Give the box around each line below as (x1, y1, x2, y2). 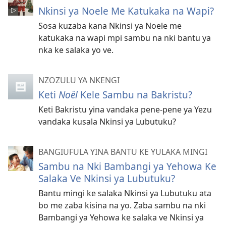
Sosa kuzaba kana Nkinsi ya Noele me (38, 20, 182, 32)
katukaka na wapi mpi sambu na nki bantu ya (38, 32, 211, 44)
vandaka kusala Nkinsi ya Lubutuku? (38, 116, 176, 128)
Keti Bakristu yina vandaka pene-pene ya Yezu (38, 104, 212, 116)
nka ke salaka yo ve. (38, 44, 114, 56)
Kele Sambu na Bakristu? (80, 88, 192, 102)
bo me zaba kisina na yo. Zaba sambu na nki (38, 200, 206, 211)
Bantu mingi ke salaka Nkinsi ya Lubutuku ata (38, 188, 211, 199)
